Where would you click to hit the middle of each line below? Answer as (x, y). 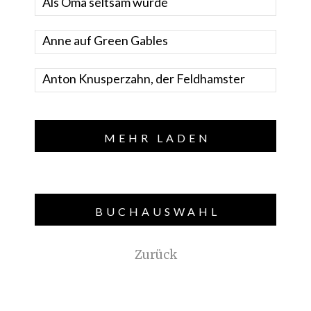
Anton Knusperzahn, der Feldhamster (144, 79)
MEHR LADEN (157, 138)
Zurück (155, 255)
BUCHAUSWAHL (157, 212)
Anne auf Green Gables (105, 41)
